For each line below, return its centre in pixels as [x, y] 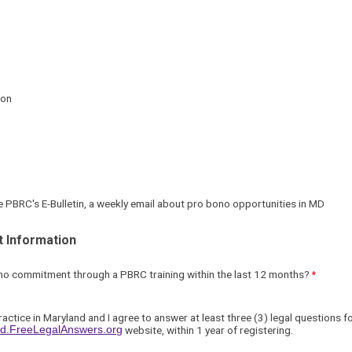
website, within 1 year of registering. [210, 330]
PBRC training [154, 274]
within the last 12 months [246, 274]
